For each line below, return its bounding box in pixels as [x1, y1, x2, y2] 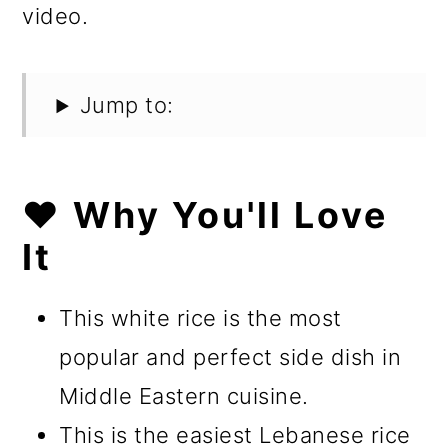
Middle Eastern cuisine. [59, 383, 309, 410]
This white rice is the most [59, 305, 342, 332]
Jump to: [79, 92, 174, 119]
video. [22, 3, 89, 30]
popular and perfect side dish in [59, 344, 402, 371]
